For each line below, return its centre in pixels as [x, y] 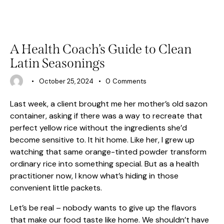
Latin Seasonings [57, 63]
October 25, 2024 [66, 81]
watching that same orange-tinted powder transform [108, 152]
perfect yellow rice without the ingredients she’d [98, 128]
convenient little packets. [56, 188]
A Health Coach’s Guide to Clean [101, 49]
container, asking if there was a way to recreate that [106, 116]
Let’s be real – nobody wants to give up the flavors [103, 208]
